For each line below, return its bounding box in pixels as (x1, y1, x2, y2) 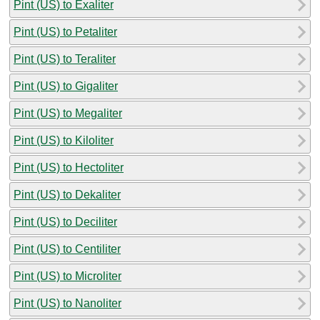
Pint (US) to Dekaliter (14, 188, 121, 201)
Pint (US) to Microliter (14, 269, 121, 282)
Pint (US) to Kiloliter (14, 134, 114, 146)
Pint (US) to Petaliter (14, 25, 117, 38)
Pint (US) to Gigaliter (14, 79, 118, 92)
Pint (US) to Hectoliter (14, 161, 124, 174)
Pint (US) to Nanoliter (14, 296, 121, 309)
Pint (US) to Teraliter (14, 52, 116, 65)
